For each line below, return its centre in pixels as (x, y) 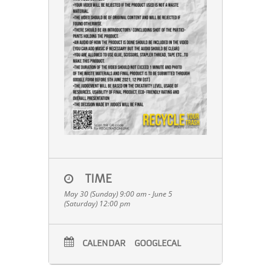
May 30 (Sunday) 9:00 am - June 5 (118, 194)
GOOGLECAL (158, 243)
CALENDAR (104, 243)
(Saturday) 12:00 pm (97, 204)
